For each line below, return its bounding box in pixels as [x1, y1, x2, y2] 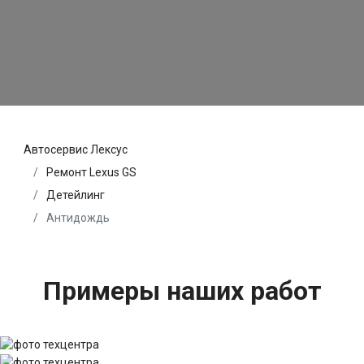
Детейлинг [46, 188, 105, 201]
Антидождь [44, 210, 110, 224]
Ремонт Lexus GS [46, 165, 136, 179]
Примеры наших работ [42, 275, 322, 306]
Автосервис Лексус [24, 142, 128, 156]
